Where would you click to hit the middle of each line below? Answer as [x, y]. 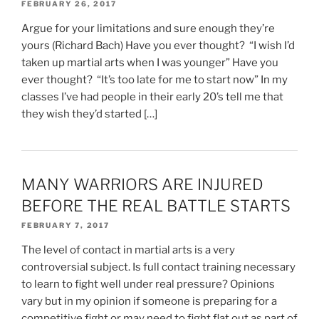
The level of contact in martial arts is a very [128, 250]
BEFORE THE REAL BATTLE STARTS [156, 205]
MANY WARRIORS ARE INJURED [142, 184]
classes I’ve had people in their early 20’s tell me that [152, 96]
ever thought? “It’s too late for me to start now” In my [155, 79]
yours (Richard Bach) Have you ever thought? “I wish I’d [158, 45]
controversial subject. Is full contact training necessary [158, 267]
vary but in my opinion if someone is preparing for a [149, 301]
